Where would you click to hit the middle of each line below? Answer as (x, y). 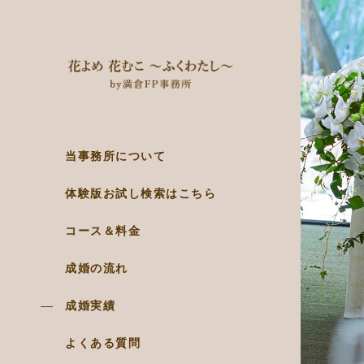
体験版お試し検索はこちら (141, 194)
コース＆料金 (103, 231)
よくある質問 (103, 343)
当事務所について (115, 156)
